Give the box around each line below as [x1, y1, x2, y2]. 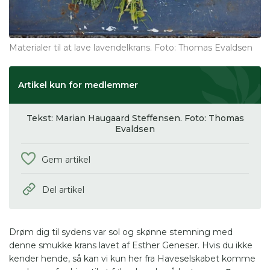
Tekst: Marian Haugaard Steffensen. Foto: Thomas [26, 112, 244, 124]
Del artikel [42, 184, 84, 195]
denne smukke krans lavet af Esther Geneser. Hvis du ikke [9, 239, 253, 251]
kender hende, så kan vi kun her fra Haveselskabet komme [9, 253, 256, 264]
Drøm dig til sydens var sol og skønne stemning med [9, 226, 233, 237]
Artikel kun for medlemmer [18, 79, 138, 90]
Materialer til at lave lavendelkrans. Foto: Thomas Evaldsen [9, 42, 253, 53]
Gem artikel [42, 154, 90, 165]
